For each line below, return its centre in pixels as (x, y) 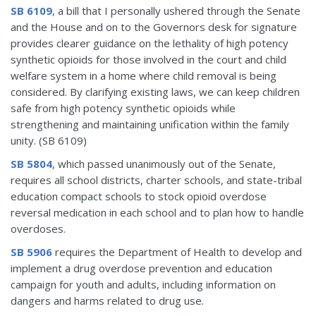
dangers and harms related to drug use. (107, 301)
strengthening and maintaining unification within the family (150, 124)
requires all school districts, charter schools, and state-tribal (156, 180)
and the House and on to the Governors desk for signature (154, 27)
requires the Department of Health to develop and (177, 252)
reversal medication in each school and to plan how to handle (157, 213)
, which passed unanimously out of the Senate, (164, 164)
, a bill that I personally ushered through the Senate (176, 11)
